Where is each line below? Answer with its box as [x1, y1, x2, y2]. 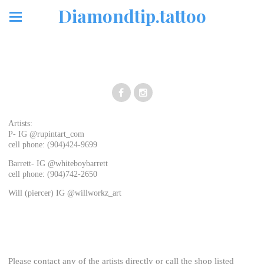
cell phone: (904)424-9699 [8, 140, 97, 149]
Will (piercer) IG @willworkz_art [8, 189, 121, 197]
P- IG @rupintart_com [8, 130, 84, 138]
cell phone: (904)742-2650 [8, 170, 97, 179]
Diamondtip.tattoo [58, 7, 206, 27]
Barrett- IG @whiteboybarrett [8, 159, 108, 168]
